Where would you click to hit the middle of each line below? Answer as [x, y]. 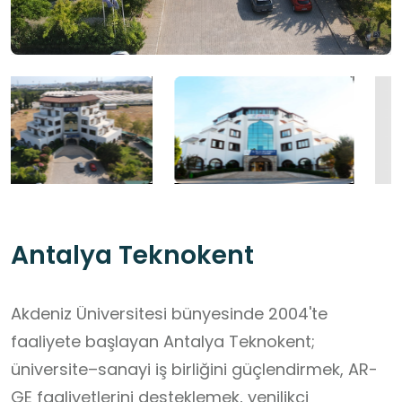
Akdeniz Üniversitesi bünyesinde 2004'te [169, 314]
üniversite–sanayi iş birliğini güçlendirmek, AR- [194, 370]
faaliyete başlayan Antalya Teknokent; [163, 342]
